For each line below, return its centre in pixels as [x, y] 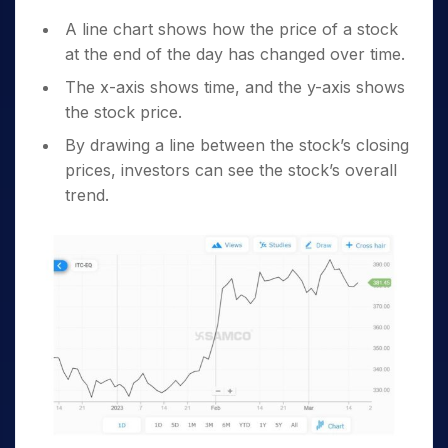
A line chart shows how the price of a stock [231, 29]
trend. [87, 195]
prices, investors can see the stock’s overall [231, 170]
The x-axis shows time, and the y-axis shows [235, 87]
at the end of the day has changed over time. [235, 54]
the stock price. [123, 112]
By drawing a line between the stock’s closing [237, 145]
